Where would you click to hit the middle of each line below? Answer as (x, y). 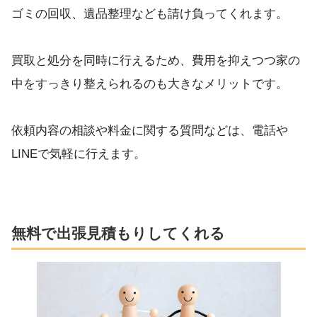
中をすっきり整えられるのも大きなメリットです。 (150, 84)
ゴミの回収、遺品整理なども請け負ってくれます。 (150, 14)
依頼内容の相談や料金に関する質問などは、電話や (150, 131)
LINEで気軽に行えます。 (79, 154)
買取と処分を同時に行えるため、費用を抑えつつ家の (156, 61)
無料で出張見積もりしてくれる (118, 234)
